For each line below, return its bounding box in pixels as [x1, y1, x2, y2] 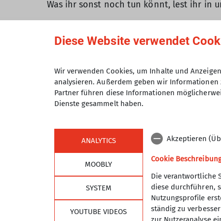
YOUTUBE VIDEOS [70, 207, 127, 216]
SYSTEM [85, 184, 111, 192]
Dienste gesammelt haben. [54, 99, 144, 108]
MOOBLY [85, 160, 112, 169]
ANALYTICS [81, 136, 116, 145]
